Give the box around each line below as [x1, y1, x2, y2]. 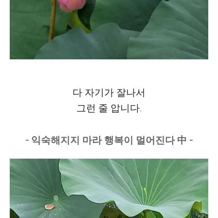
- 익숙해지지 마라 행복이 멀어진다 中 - [25, 134, 193, 146]
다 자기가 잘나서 [73, 87, 145, 98]
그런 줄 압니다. [76, 102, 142, 114]
